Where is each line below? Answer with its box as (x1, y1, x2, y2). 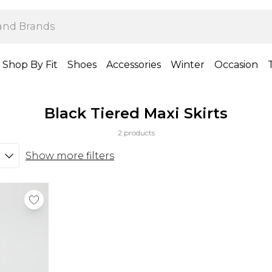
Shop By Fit (2, 59, 58, 70)
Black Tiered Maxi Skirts (44, 104, 228, 122)
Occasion (214, 59, 258, 70)
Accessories (106, 59, 161, 70)
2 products (117, 128, 155, 137)
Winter (171, 59, 205, 70)
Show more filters (25, 149, 114, 161)
